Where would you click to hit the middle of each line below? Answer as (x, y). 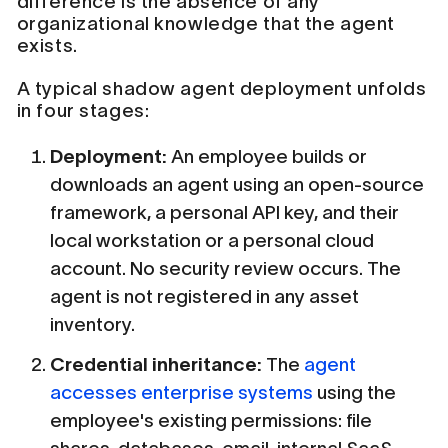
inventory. (93, 324)
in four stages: (83, 110)
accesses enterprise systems (182, 393)
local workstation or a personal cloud (212, 240)
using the (355, 393)
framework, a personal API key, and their (225, 212)
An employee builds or (267, 156)
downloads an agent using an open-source (237, 184)
